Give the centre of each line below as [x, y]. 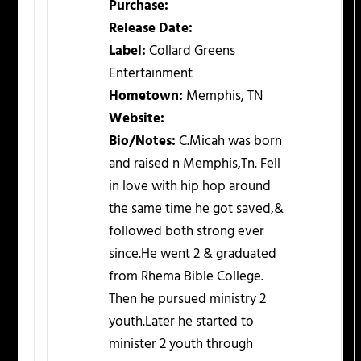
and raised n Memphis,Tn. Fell [195, 164]
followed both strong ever [187, 232]
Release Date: [151, 29]
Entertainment [151, 74]
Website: [137, 119]
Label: [128, 52]
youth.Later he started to [182, 322]
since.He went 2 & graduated [193, 255]
